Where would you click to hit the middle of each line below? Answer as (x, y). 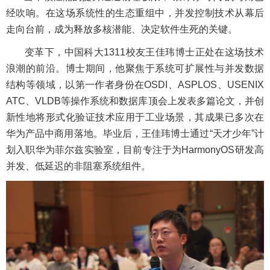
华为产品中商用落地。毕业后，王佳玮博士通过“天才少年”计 (135, 134)
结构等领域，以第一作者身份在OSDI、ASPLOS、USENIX (135, 85)
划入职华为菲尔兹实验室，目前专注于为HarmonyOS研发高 (135, 150)
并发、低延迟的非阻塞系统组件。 (78, 166)
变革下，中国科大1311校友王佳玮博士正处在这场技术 (144, 52)
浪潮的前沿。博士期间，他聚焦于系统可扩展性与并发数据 (135, 69)
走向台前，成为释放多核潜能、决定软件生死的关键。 (122, 30)
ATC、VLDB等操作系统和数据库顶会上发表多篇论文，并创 (135, 101)
